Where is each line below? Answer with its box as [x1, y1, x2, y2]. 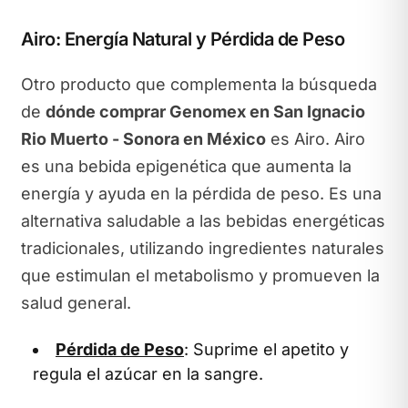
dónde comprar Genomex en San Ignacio [45, 101, 365, 121]
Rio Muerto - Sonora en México [20, 128, 266, 148]
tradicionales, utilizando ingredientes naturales [20, 238, 384, 258]
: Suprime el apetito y [184, 340, 349, 359]
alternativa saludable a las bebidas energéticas [20, 210, 385, 230]
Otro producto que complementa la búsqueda [20, 74, 377, 94]
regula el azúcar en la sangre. [33, 364, 263, 383]
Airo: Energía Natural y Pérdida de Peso [20, 28, 344, 50]
